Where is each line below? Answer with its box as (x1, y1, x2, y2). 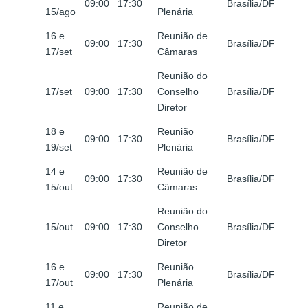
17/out (45, 277, 73, 289)
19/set (45, 142, 72, 153)
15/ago (45, 6, 76, 18)
